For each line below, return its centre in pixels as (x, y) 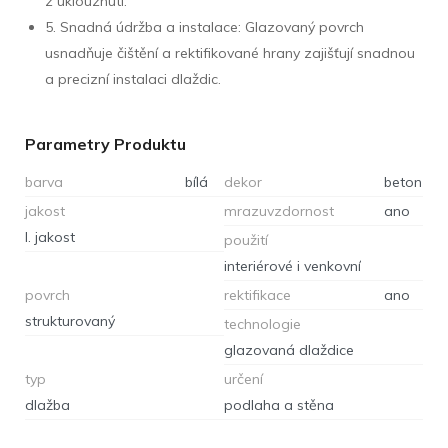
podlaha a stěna (279, 404)
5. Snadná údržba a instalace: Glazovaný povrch (204, 26)
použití (246, 239)
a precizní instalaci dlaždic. (133, 78)
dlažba (47, 404)
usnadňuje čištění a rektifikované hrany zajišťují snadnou (230, 52)
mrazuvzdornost (279, 210)
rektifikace (257, 294)
